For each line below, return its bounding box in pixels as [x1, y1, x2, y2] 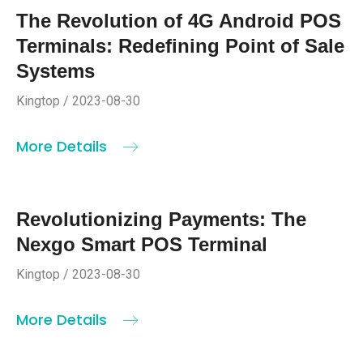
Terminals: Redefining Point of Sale [16, 35, 344, 58]
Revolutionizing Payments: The [16, 208, 306, 231]
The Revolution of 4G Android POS [16, 10, 341, 32]
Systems [16, 60, 95, 83]
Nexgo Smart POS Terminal [16, 233, 267, 256]
